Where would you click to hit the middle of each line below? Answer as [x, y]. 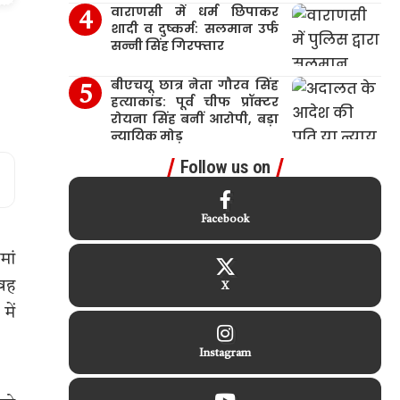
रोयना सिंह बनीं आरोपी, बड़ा [195, 119]
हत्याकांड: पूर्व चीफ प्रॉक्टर [195, 102]
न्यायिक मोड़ [147, 136]
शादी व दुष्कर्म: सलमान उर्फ [195, 29]
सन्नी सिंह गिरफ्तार [168, 46]
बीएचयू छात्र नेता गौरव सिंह [195, 85]
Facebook [225, 220]
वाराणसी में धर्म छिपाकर [195, 12]
